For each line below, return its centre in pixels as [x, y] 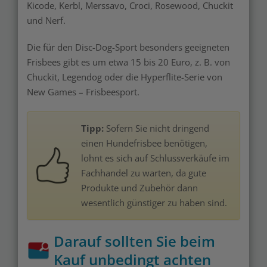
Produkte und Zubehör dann [139, 188]
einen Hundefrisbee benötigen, [144, 143]
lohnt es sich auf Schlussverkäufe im [155, 158]
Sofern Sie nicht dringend [156, 128]
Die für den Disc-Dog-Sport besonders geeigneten [128, 47]
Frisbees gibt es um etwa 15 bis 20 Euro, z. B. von [128, 62]
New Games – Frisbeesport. [83, 92]
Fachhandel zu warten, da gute [144, 173]
